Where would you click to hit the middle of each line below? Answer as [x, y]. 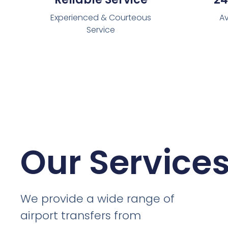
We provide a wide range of [98, 199]
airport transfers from [81, 216]
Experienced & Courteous [101, 17]
